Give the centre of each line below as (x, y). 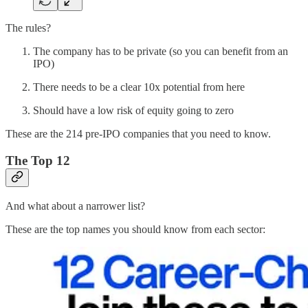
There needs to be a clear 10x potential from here (139, 87)
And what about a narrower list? (75, 206)
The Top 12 (38, 161)
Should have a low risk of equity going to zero (133, 111)
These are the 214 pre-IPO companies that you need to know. (138, 134)
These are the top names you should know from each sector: (135, 229)
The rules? (28, 28)
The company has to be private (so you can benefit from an (161, 52)
